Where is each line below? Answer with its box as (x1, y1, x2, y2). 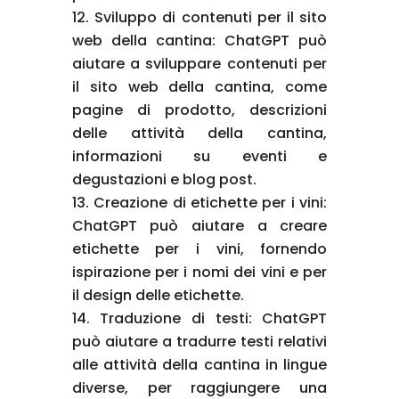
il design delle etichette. (71, 284, 244, 305)
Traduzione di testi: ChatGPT (100, 307, 328, 329)
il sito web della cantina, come (71, 76, 328, 97)
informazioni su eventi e (71, 145, 328, 167)
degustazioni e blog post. (71, 168, 256, 190)
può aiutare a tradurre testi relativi (71, 330, 328, 352)
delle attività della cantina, (71, 122, 328, 143)
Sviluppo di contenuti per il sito (94, 6, 328, 28)
